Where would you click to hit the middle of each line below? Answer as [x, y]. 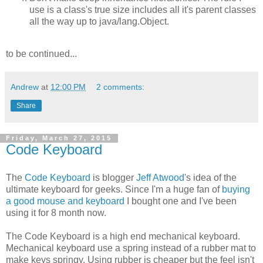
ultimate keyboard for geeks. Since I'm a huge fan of [114, 190]
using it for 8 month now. [56, 213]
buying [236, 190]
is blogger [113, 178]
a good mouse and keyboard [65, 201]
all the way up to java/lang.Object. [99, 21]
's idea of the [210, 178]
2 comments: [121, 87]
